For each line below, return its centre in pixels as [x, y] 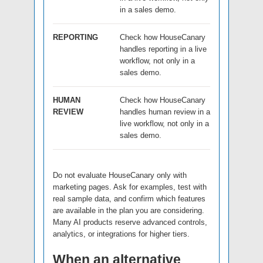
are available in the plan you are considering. [129, 210]
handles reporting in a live [163, 49]
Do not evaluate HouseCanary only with [120, 175]
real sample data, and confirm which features [129, 198]
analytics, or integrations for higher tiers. [121, 234]
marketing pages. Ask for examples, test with [130, 187]
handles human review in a [165, 112]
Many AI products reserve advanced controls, [130, 222]
